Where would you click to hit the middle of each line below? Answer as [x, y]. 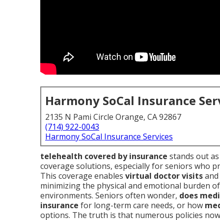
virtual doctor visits [164, 176]
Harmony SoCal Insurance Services [109, 137]
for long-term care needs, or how [142, 205]
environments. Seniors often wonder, [110, 195]
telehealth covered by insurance [104, 156]
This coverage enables [83, 176]
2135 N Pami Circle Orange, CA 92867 [113, 117]
